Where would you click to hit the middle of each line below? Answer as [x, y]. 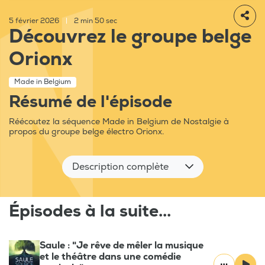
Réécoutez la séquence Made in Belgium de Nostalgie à [119, 122]
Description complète [120, 167]
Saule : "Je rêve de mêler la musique [122, 246]
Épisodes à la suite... [90, 212]
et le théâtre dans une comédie [110, 257]
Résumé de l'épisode [91, 102]
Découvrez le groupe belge [130, 37]
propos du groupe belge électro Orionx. [86, 132]
